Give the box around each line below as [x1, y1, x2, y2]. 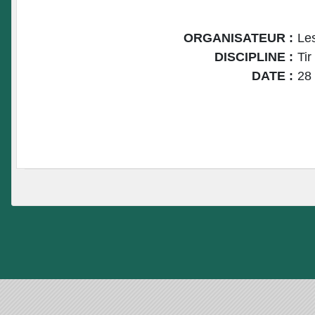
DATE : [252, 68, 293, 83]
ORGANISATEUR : [184, 30, 293, 45]
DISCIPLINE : [214, 49, 293, 64]
